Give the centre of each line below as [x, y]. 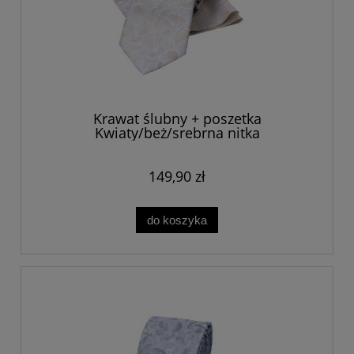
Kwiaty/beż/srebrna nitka [177, 132]
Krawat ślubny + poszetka [177, 118]
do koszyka [177, 220]
